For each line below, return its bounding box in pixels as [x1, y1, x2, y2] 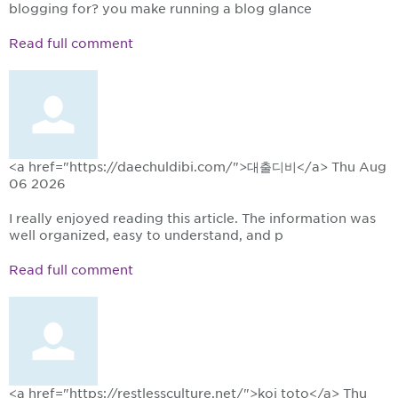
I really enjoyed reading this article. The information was [9, 211, 376, 227]
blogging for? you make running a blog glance [9, 2, 312, 17]
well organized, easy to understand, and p [9, 228, 283, 243]
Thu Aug [331, 160, 386, 175]
